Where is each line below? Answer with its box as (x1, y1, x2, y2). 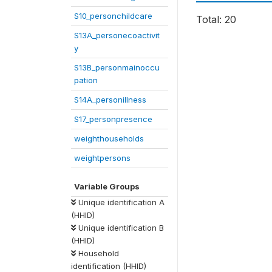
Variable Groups (74, 182, 140, 191)
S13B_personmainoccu (74, 63, 160, 72)
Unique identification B (76, 223, 164, 233)
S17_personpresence (74, 114, 152, 124)
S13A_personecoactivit (74, 30, 160, 40)
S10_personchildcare (74, 11, 152, 21)
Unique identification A (76, 197, 165, 207)
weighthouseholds (74, 134, 144, 143)
